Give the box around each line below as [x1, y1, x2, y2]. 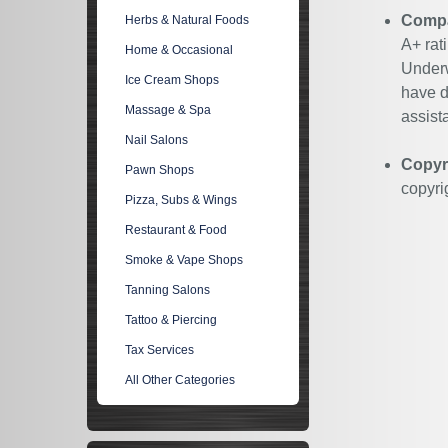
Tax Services [125, 343, 195, 357]
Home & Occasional [125, 43, 234, 57]
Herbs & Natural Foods [125, 13, 250, 27]
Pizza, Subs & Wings [125, 193, 238, 207]
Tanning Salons [125, 283, 211, 297]
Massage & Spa [125, 103, 212, 117]
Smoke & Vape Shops [125, 253, 244, 267]
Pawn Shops [125, 163, 195, 177]
